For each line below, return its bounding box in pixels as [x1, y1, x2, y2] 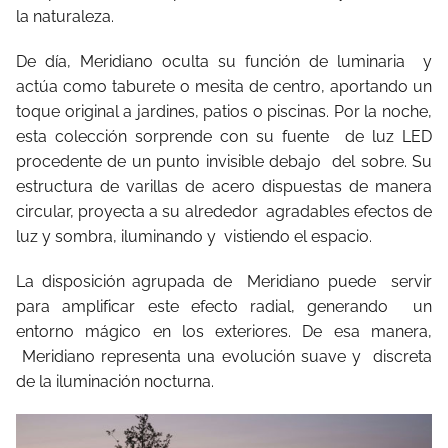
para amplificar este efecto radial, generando [16, 296, 401, 316]
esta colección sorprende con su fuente [16, 126, 337, 146]
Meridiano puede [247, 271, 384, 291]
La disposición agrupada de [16, 271, 240, 291]
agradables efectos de [265, 201, 432, 221]
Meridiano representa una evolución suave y [22, 346, 367, 366]
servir [391, 271, 432, 291]
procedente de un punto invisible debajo [16, 151, 327, 171]
